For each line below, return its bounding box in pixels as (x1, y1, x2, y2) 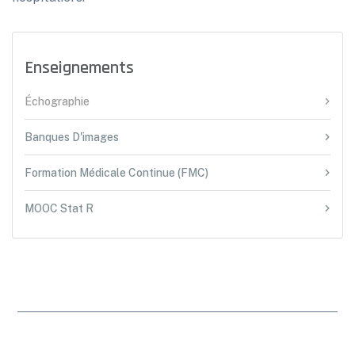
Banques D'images (25, 131, 119, 143)
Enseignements (25, 57, 134, 79)
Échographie (25, 95, 90, 108)
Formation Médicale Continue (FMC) (25, 166, 208, 179)
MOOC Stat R (25, 202, 94, 215)
